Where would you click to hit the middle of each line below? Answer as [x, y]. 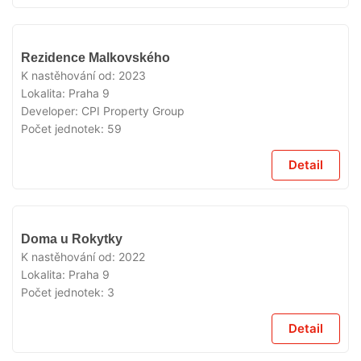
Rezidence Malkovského [95, 58]
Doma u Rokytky [72, 239]
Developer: [51, 111]
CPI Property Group [133, 111]
